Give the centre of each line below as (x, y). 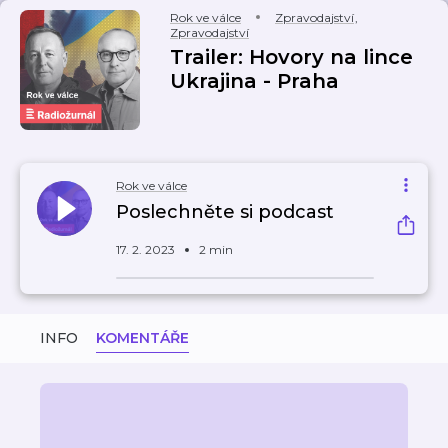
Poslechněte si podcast (225, 212)
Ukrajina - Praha (254, 81)
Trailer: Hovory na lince (291, 57)
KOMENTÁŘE (142, 338)
